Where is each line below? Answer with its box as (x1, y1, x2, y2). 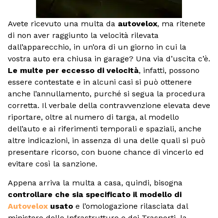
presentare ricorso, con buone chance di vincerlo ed (8, 147, 204, 157)
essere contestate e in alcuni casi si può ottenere (8, 77, 192, 87)
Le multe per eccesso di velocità (8, 66, 139, 75)
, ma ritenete (157, 19, 205, 29)
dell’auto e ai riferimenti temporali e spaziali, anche (8, 124, 201, 134)
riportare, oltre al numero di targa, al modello (8, 112, 179, 122)
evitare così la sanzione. (8, 159, 97, 169)
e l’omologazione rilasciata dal (73, 201, 188, 211)
